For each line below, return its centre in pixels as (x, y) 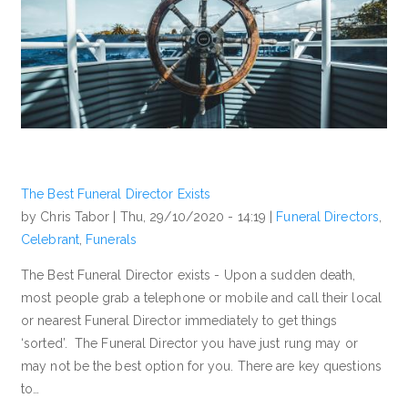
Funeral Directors (328, 217)
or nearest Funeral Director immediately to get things (179, 321)
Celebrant (50, 240)
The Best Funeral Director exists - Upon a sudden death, (189, 275)
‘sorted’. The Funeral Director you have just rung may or (189, 344)
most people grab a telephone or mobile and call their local (201, 298)
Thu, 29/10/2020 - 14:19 (193, 217)
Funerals (111, 240)
